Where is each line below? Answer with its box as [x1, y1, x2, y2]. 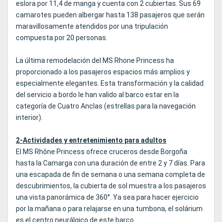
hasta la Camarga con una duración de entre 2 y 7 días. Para [16, 159, 205, 167]
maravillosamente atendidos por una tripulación [16, 22, 168, 31]
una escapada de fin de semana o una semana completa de [16, 170, 205, 179]
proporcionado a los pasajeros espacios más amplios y [16, 68, 190, 76]
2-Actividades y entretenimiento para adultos [16, 136, 166, 145]
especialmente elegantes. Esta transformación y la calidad [16, 79, 204, 88]
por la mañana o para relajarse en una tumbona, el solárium [16, 205, 203, 213]
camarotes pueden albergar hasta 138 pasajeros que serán [16, 11, 205, 19]
